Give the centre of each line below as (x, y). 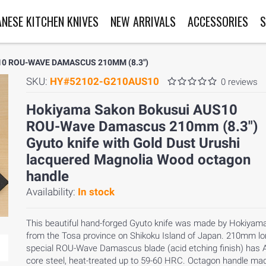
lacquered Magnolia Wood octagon (138, 160)
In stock (96, 192)
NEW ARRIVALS (143, 21)
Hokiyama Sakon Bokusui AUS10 (132, 110)
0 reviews (239, 82)
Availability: (52, 192)
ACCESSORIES (218, 21)
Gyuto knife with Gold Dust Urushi (133, 143)
